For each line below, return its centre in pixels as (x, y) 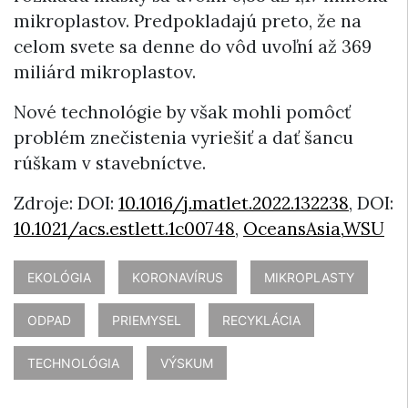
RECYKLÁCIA (261, 320)
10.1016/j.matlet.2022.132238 (234, 203)
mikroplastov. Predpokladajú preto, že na (188, 20)
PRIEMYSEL (147, 320)
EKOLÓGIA (59, 277)
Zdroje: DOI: (66, 203)
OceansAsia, (293, 228)
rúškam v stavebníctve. (110, 163)
